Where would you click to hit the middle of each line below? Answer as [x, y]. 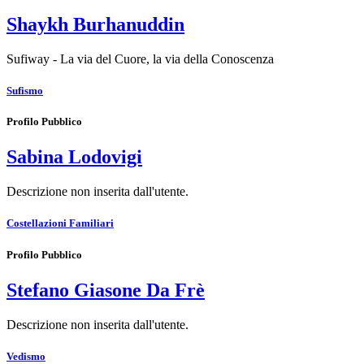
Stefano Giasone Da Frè [106, 290]
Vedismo [26, 356]
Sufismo [25, 91]
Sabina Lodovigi [74, 157]
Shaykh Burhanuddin [95, 24]
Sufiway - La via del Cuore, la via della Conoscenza [140, 58]
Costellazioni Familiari [60, 223]
